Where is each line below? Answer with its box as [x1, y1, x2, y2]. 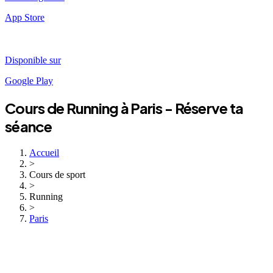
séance [5, 116, 52, 135]
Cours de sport [29, 169, 85, 180]
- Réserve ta [162, 98, 244, 117]
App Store [5, 12, 44, 23]
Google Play [5, 75, 53, 86]
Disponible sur [5, 54, 61, 65]
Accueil [29, 147, 59, 158]
